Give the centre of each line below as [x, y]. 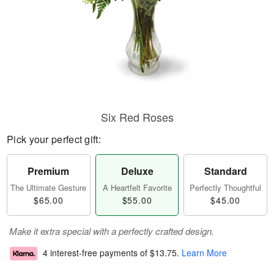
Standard [225, 171]
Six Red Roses [137, 117]
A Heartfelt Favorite [137, 187]
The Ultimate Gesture [49, 187]
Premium [49, 171]
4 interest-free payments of [96, 253]
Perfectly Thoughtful [226, 187]
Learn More [204, 253]
